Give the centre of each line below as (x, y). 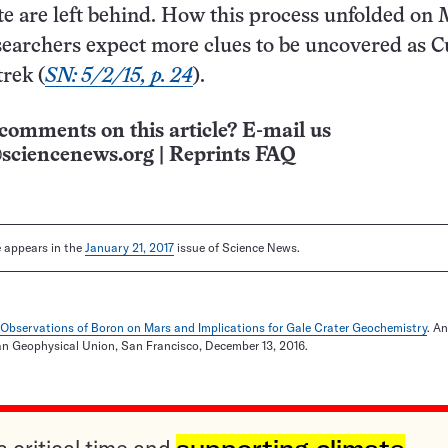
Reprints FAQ (232, 155)
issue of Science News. (237, 247)
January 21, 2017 (129, 247)
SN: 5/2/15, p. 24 (119, 76)
